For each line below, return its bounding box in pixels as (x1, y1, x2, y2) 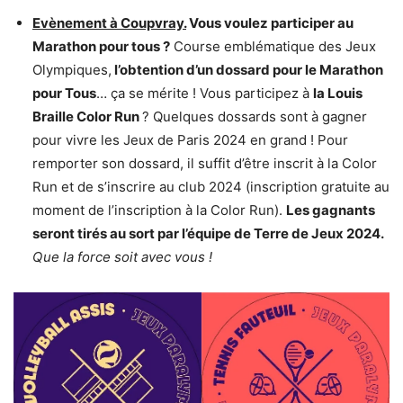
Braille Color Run (32, 108, 142, 126)
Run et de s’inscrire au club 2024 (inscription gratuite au (32, 178, 390, 196)
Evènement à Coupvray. (32, 14, 186, 32)
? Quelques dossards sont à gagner (142, 108, 367, 126)
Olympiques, (32, 61, 112, 79)
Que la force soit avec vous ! (32, 248, 212, 266)
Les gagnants (286, 201, 375, 219)
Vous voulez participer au (186, 14, 354, 32)
